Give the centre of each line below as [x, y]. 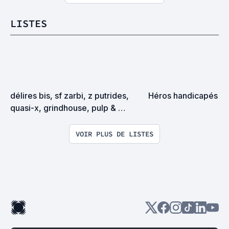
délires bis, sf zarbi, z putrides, [70, 95]
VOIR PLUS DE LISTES [114, 134]
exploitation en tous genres [63, 120]
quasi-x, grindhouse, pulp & [63, 108]
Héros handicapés [183, 95]
